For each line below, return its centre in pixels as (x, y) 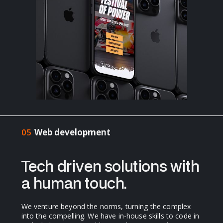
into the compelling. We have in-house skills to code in (110, 216)
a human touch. (74, 183)
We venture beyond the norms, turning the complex (106, 207)
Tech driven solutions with (110, 166)
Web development (72, 132)
